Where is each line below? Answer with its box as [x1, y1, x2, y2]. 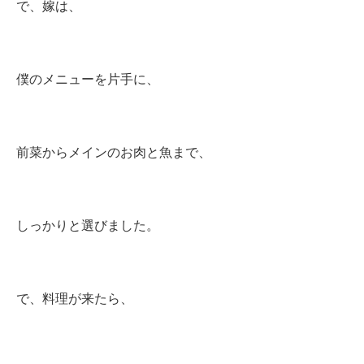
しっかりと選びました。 [16, 219, 159, 232]
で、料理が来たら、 [16, 292, 133, 305]
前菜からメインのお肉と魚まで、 [16, 145, 211, 159]
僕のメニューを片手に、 [16, 72, 159, 86]
